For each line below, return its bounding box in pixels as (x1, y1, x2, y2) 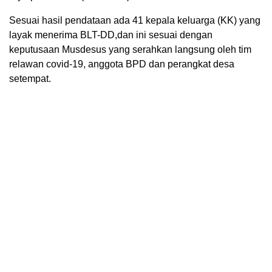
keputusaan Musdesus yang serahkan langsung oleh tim (9, 44, 251, 55)
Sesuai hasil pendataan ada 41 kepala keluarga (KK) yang (9, 15, 260, 26)
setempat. (9, 73, 51, 84)
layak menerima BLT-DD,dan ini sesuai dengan (9, 30, 212, 41)
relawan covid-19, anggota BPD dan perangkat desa (9, 59, 234, 70)
